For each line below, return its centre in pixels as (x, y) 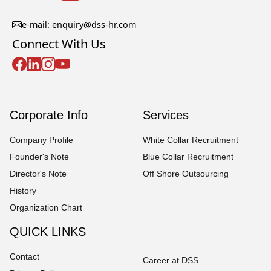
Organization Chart (46, 207)
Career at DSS (171, 260)
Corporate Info (49, 115)
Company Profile (41, 139)
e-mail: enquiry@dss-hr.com (79, 24)
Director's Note (38, 173)
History (23, 190)
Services (166, 115)
